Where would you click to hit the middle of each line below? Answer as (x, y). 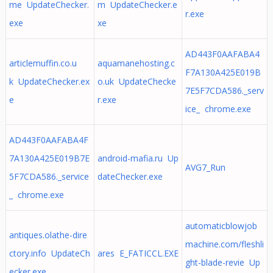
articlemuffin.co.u (43, 63)
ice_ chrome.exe (218, 109)
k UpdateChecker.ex (49, 81)
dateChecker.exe (130, 176)
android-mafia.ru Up (138, 158)
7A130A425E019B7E (49, 158)
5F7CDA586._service (49, 176)
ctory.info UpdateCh (49, 253)
